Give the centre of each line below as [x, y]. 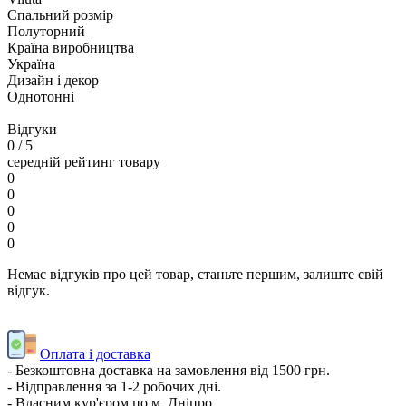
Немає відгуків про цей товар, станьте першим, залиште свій [195, 274]
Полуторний [46, 31]
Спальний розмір [60, 14]
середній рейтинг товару [84, 161]
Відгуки [32, 129]
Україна [31, 63]
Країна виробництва [71, 47]
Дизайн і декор [53, 80]
